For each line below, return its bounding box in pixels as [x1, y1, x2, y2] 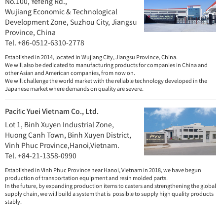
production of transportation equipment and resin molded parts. [5, 174, 168, 182]
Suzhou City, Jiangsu [70, 17, 137, 27]
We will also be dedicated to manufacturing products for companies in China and [5, 61, 208, 69]
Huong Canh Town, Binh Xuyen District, [5, 130, 131, 140]
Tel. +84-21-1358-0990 [5, 150, 76, 161]
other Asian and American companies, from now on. [5, 69, 135, 77]
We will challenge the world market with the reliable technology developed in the [5, 76, 207, 85]
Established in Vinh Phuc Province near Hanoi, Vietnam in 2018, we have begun [5, 166, 201, 174]
